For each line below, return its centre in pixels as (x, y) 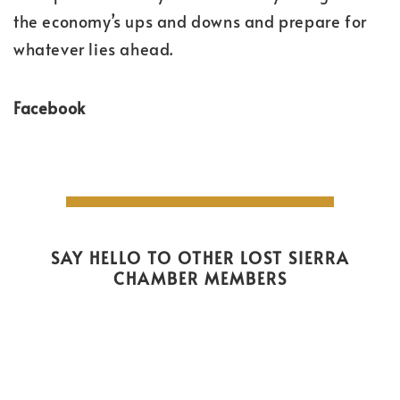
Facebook (50, 107)
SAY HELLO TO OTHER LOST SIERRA (200, 258)
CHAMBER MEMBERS (200, 279)
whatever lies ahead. (94, 48)
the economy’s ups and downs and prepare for (190, 21)
